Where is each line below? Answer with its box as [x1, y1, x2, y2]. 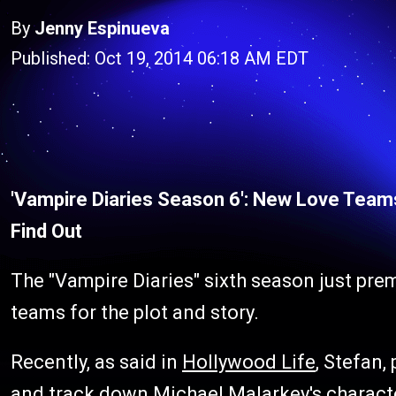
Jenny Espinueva [34, 18, 170, 39]
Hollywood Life [182, 351, 316, 373]
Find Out [11, 220, 87, 242]
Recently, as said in [11, 351, 182, 373]
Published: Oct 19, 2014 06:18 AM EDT [11, 48, 308, 69]
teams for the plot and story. [11, 301, 259, 324]
